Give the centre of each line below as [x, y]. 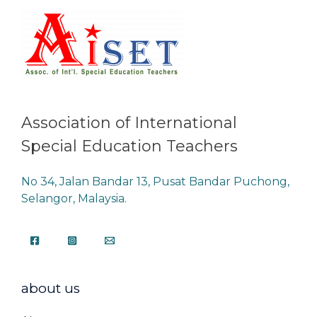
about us [51, 288]
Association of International [129, 122]
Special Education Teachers [129, 146]
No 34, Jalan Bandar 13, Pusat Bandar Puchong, [155, 181]
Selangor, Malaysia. [74, 198]
